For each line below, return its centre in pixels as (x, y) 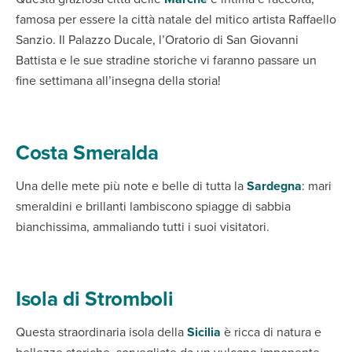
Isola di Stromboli (95, 299)
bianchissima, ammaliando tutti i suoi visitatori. (143, 227)
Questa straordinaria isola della (101, 332)
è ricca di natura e (271, 332)
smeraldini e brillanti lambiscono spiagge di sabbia (153, 206)
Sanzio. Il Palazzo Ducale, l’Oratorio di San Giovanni (157, 40)
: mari (317, 186)
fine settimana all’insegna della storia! (118, 81)
